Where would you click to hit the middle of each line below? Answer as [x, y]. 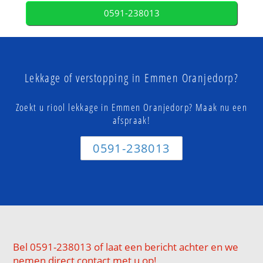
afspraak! [131, 120]
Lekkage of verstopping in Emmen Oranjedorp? [131, 78]
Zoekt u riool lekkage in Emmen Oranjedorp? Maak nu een [131, 107]
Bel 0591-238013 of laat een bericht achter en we [126, 247]
